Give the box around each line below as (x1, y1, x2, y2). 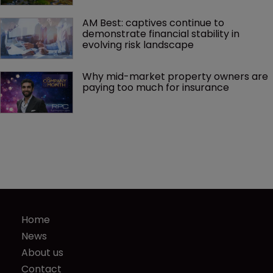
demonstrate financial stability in (82, 27, 242, 41)
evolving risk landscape (82, 38, 194, 52)
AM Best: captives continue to (82, 16, 227, 30)
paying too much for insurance (82, 80, 229, 95)
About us (21, 245, 63, 260)
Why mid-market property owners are (82, 69, 271, 84)
